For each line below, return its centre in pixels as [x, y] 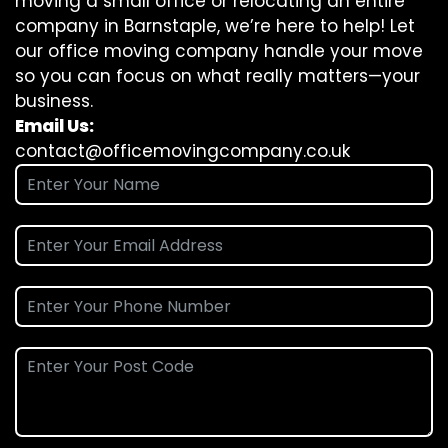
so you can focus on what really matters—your [217, 76]
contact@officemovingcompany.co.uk [182, 151]
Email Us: [54, 126]
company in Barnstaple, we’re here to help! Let [215, 26]
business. [54, 101]
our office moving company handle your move [219, 51]
